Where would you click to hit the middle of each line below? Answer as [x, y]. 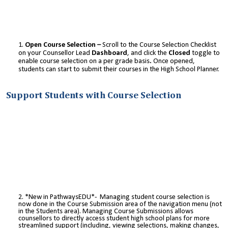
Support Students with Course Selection [94, 95]
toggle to [206, 53]
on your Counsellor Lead [55, 53]
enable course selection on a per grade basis [84, 61]
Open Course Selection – [64, 45]
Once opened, [174, 61]
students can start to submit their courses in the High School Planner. [119, 69]
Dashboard [109, 53]
